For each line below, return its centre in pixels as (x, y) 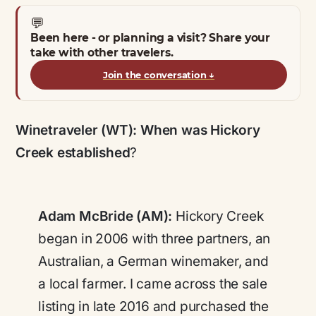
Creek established (73, 152)
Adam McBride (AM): (107, 217)
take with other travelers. (102, 52)
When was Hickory (200, 130)
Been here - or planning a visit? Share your (151, 37)
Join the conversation (156, 74)
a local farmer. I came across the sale (153, 284)
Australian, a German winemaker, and (153, 262)
